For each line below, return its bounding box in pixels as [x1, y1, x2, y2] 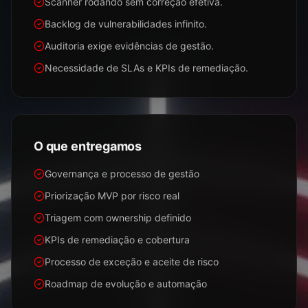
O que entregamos [34, 139, 142, 153]
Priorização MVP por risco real [45, 190, 179, 201]
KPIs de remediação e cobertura [45, 234, 190, 245]
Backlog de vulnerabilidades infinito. [45, 18, 207, 30]
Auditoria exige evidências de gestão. [45, 40, 214, 52]
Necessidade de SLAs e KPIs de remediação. [45, 62, 248, 74]
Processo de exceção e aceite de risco [45, 256, 219, 267]
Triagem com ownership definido [45, 212, 191, 223]
